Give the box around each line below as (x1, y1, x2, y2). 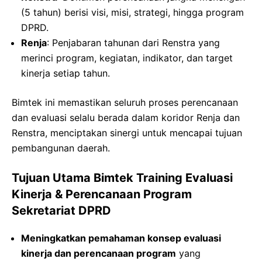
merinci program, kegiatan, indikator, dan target (21, 51, 233, 64)
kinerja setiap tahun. (21, 67, 110, 79)
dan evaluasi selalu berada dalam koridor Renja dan (12, 111, 240, 123)
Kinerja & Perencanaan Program (12, 187, 192, 201)
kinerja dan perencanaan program (21, 247, 176, 259)
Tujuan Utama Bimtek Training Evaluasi (12, 170, 233, 185)
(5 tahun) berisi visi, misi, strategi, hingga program (21, 6, 244, 18)
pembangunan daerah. (12, 142, 110, 154)
